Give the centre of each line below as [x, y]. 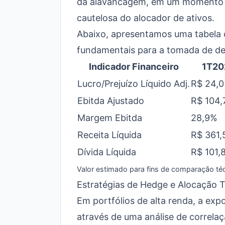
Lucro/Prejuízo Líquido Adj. [134, 84]
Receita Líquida [109, 135]
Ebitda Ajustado [111, 101]
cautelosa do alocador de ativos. [146, 18]
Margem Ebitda [110, 118]
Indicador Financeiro [134, 67]
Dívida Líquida [107, 152]
